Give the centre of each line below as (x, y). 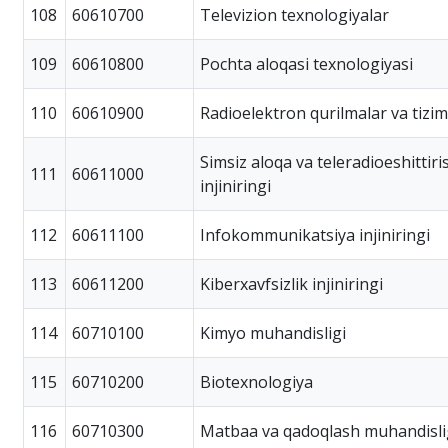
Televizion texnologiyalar (294, 14)
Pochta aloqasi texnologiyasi (306, 63)
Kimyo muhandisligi (273, 332)
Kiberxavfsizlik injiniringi (291, 283)
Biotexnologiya (256, 381)
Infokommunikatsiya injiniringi (315, 234)
